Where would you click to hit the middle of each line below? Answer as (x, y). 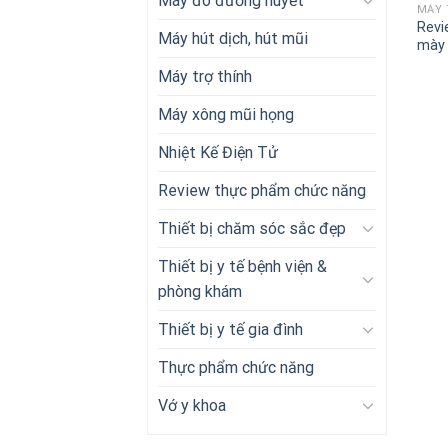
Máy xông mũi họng (226, 114)
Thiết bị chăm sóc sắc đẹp (252, 228)
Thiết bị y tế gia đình (230, 329)
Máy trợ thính (205, 76)
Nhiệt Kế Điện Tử (218, 152)
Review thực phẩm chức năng (262, 190)
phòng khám (200, 291)
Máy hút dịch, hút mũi (233, 38)
